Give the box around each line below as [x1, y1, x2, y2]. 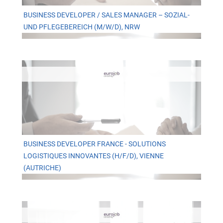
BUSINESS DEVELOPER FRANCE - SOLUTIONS [23, 139, 166, 148]
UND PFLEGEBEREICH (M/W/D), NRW [23, 22, 140, 31]
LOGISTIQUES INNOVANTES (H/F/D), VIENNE [23, 151, 164, 160]
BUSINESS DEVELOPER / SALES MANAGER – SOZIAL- [23, 10, 190, 19]
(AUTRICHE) [23, 163, 61, 172]
